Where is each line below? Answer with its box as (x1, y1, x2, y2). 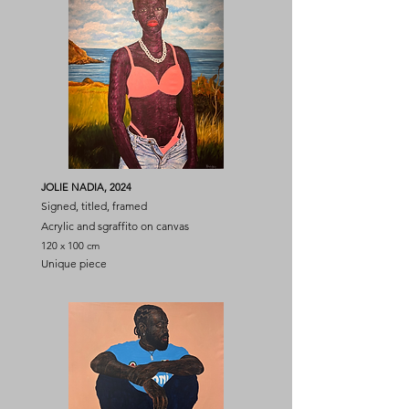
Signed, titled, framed (41, 199, 147, 213)
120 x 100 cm (41, 239, 100, 252)
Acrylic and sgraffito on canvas (41, 219, 189, 233)
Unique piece (41, 257, 107, 270)
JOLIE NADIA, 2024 (41, 181, 131, 194)
